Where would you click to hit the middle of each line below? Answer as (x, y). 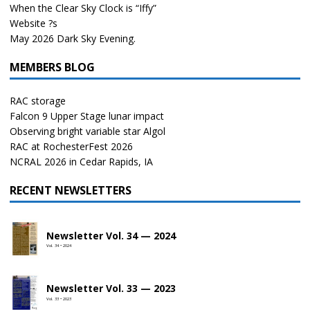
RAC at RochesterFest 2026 (71, 147)
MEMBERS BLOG (52, 67)
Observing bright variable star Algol (88, 131)
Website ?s (34, 24)
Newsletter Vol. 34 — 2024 (111, 235)
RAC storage (38, 101)
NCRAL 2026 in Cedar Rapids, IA (81, 162)
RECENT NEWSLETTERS (71, 191)
